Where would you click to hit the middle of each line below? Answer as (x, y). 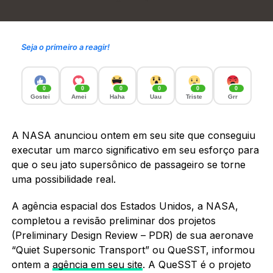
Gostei (41, 96)
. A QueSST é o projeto (197, 264)
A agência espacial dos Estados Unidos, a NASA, (125, 206)
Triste (194, 96)
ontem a (32, 264)
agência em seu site (97, 264)
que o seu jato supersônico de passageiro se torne (128, 164)
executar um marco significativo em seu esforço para (135, 150)
